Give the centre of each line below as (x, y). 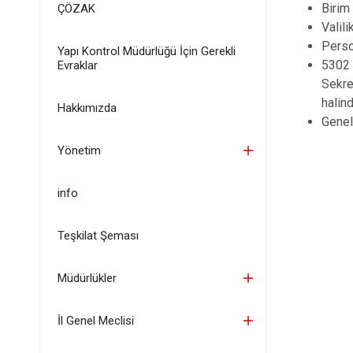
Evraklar (77, 65)
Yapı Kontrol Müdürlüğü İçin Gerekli (146, 51)
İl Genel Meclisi (95, 321)
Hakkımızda (87, 108)
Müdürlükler (87, 278)
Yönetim (79, 150)
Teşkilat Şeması (98, 236)
